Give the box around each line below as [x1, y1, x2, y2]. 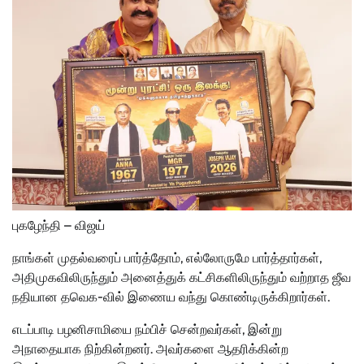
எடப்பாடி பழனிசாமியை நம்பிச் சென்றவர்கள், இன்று [12, 322, 282, 338]
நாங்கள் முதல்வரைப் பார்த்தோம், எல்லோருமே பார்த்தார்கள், [12, 250, 322, 266]
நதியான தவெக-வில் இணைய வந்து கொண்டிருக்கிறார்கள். [12, 289, 330, 305]
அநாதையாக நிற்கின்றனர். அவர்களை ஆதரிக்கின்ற [12, 341, 288, 357]
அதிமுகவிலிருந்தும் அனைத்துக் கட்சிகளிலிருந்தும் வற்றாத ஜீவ [12, 270, 351, 286]
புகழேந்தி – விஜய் [12, 218, 105, 234]
